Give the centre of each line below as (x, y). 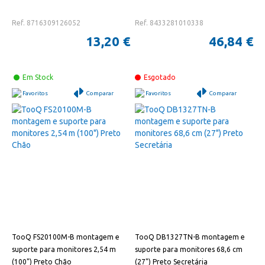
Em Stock (38, 77)
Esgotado (160, 77)
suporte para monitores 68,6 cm (189, 249)
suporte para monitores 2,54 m (64, 249)
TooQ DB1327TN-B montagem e (190, 237)
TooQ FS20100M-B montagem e (66, 237)
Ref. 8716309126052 (46, 23)
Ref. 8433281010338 (169, 23)
